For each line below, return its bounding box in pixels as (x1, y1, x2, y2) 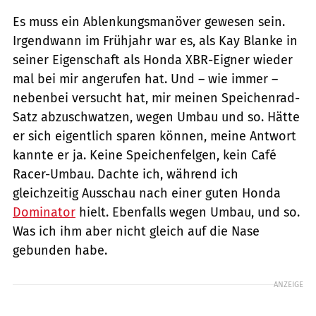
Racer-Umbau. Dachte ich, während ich (13, 166, 238, 183)
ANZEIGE (274, 279, 303, 290)
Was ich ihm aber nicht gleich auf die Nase (13, 224, 260, 240)
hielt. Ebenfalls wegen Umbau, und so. (75, 205, 300, 221)
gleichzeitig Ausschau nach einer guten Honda (13, 186, 281, 202)
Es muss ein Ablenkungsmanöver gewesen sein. (13, 14, 285, 30)
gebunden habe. (13, 243, 107, 259)
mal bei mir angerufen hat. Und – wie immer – (13, 71, 278, 87)
